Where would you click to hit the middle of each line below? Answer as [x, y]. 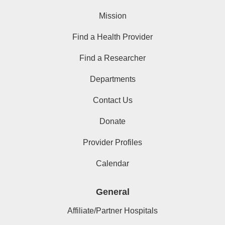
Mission [113, 16]
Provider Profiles [113, 142]
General [113, 192]
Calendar [113, 163]
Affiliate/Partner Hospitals [113, 210]
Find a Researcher [113, 58]
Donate [113, 121]
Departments [113, 79]
